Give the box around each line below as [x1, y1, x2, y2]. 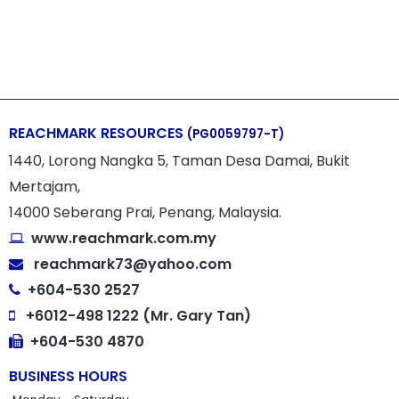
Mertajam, [9, 176, 80, 198]
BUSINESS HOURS [9, 366, 127, 387]
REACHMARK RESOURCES [9, 123, 187, 144]
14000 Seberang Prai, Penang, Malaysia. [9, 202, 281, 224]
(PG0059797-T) [187, 126, 284, 143]
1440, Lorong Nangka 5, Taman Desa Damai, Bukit [9, 151, 350, 172]
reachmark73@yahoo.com [34, 254, 232, 275]
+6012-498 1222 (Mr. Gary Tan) [26, 305, 251, 327]
